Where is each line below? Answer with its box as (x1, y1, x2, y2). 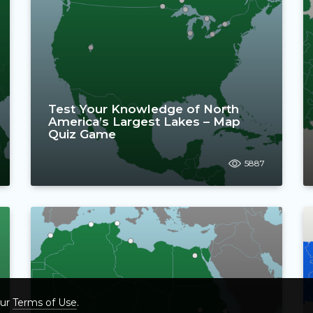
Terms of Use (13, 296, 77, 309)
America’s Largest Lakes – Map (48, 114, 240, 129)
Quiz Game (48, 126, 116, 141)
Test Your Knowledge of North (48, 101, 239, 116)
